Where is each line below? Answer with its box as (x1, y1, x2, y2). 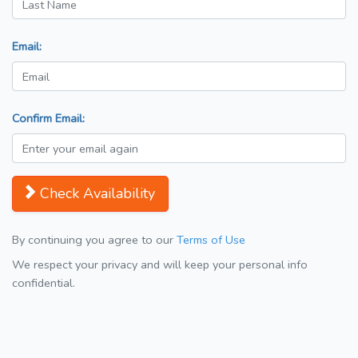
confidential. (12, 275, 75, 292)
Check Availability (40, 184, 155, 204)
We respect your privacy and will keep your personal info (12, 257, 308, 273)
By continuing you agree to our (12, 232, 177, 249)
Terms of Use (177, 232, 245, 249)
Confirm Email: (12, 110, 85, 127)
